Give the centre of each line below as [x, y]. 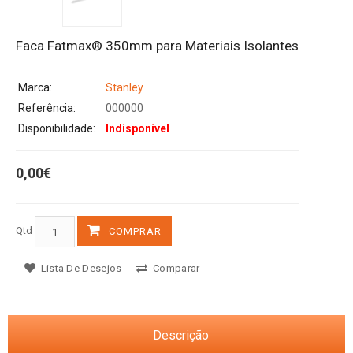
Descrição [180, 336]
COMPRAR [135, 232]
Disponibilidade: [57, 129]
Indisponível [137, 129]
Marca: [35, 88]
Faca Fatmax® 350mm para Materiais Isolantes [157, 46]
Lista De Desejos [80, 269]
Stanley [124, 88]
